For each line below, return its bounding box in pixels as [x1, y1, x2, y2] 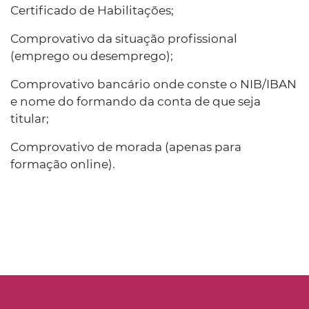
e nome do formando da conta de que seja [10, 94, 261, 108]
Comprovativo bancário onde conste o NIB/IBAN [10, 77, 297, 91]
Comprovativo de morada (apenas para [10, 140, 241, 154]
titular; [10, 112, 49, 126]
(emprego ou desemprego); [10, 49, 173, 63]
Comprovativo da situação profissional [10, 32, 237, 46]
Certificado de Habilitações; [10, 3, 174, 17]
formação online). [10, 157, 115, 171]
